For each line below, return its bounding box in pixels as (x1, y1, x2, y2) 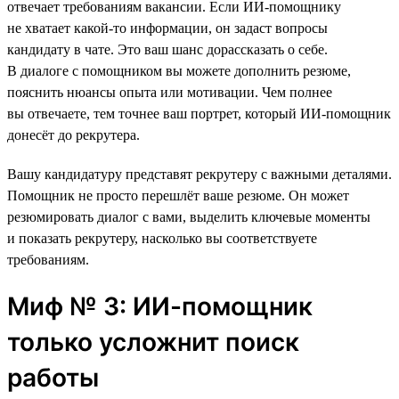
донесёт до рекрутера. (7, 126, 140, 142)
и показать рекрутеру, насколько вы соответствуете (7, 230, 317, 246)
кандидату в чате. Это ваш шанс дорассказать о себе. (7, 41, 328, 57)
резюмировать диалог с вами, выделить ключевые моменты (7, 208, 370, 224)
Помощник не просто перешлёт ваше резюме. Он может (7, 187, 349, 203)
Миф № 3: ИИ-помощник (7, 290, 313, 322)
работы (7, 362, 99, 393)
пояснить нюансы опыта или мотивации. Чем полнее (7, 84, 332, 100)
